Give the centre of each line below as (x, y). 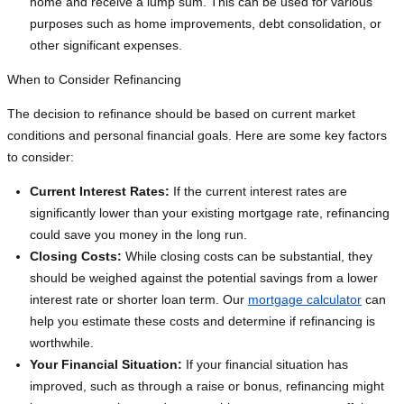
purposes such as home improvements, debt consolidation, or (206, 24)
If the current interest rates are (258, 192)
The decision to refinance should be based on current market (181, 114)
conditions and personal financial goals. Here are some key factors (197, 136)
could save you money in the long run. (138, 235)
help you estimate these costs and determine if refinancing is (202, 321)
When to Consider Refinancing (94, 80)
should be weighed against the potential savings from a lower (204, 278)
